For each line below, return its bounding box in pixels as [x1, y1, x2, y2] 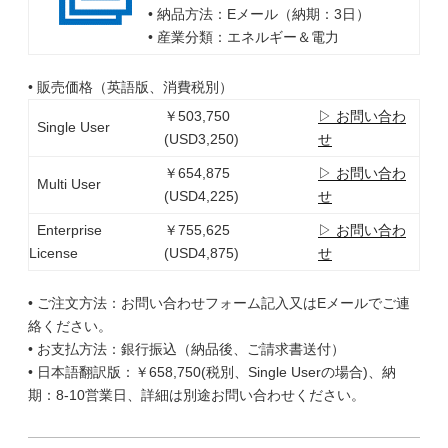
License [29, 245, 78, 261]
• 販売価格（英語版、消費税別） [28, 79, 233, 95]
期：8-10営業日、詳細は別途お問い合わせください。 [28, 387, 365, 403]
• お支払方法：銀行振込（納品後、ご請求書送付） [28, 341, 345, 357]
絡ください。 [28, 318, 112, 334]
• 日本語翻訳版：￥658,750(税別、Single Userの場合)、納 [28, 364, 396, 380]
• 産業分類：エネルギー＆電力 [147, 29, 339, 45]
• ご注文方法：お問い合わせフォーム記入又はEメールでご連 [28, 295, 410, 311]
